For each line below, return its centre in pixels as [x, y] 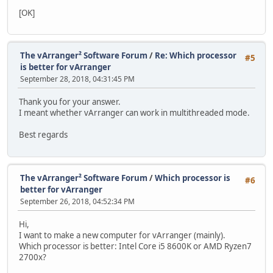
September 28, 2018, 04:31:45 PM [77, 79]
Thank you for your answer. [70, 102]
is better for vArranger [66, 67]
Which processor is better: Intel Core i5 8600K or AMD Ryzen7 [135, 246]
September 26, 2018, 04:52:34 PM [77, 201]
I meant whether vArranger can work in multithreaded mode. [134, 113]
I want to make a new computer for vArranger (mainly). [122, 235]
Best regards [43, 135]
